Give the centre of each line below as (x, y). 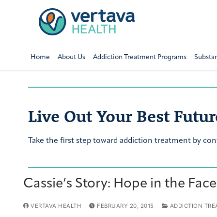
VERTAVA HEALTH (55, 206)
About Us (71, 57)
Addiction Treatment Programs (139, 57)
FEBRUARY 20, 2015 (125, 206)
